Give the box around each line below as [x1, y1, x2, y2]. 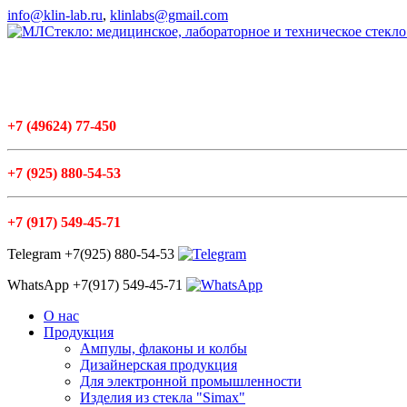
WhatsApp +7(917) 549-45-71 [7, 277, 186, 293]
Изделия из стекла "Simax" [80, 390, 245, 405]
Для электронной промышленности [80, 373, 302, 389]
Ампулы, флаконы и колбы [80, 341, 247, 356]
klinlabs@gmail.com [110, 7, 228, 23]
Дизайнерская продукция [80, 357, 237, 372]
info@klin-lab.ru [7, 7, 103, 23]
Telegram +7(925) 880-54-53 [7, 246, 178, 262]
